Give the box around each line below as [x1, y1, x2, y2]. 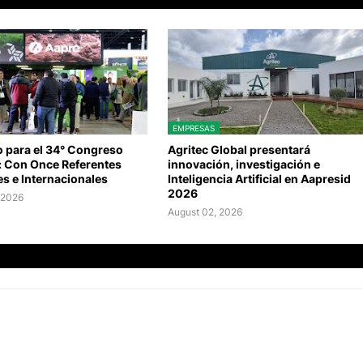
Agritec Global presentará [168, 143, 311, 157]
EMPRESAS [173, 123, 216, 134]
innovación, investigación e [168, 157, 321, 172]
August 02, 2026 [168, 206, 243, 219]
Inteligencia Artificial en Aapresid [168, 172, 352, 186]
